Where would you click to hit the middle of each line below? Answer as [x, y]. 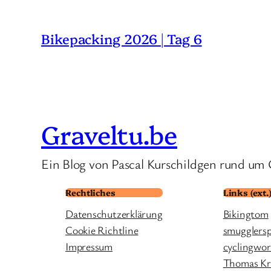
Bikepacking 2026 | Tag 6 [122, 39]
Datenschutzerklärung [114, 214]
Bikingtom [246, 214]
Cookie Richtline [102, 230]
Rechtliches [90, 193]
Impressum [89, 247]
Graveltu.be [109, 134]
